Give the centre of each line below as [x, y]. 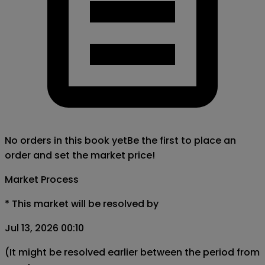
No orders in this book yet [66, 140]
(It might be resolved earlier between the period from [132, 252]
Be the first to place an [182, 140]
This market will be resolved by [85, 203]
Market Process [42, 179]
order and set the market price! [80, 155]
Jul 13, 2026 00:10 [44, 228]
